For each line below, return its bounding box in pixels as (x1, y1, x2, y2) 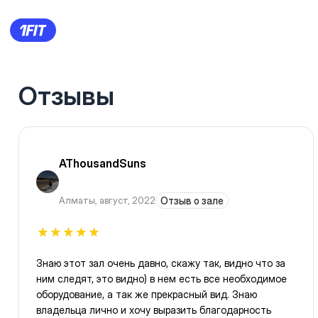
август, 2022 (99, 194, 155, 207)
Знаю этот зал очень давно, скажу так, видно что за (36, 257, 285, 270)
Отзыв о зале (160, 194, 224, 207)
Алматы (59, 194, 95, 207)
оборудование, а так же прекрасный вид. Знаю (36, 288, 257, 301)
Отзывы (18, 80, 114, 112)
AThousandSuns (59, 156, 146, 171)
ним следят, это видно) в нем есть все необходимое (36, 273, 287, 285)
